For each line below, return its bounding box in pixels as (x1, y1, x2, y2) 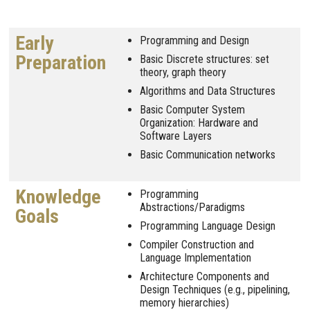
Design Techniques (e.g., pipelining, (140, 282, 290, 296)
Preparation (15, 51, 106, 74)
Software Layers (140, 129, 212, 143)
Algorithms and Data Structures (140, 84, 275, 98)
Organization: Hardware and (140, 116, 258, 129)
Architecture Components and (140, 269, 269, 283)
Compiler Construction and (140, 237, 254, 251)
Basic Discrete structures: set (140, 52, 269, 66)
